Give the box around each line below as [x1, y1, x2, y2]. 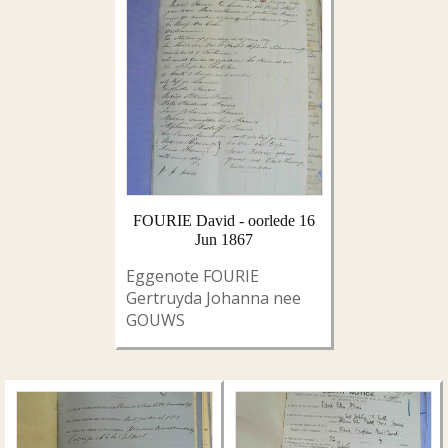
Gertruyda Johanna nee [125, 287, 301, 309]
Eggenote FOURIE [125, 265, 259, 287]
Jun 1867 [195, 231, 253, 248]
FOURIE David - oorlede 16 [133, 212, 315, 229]
